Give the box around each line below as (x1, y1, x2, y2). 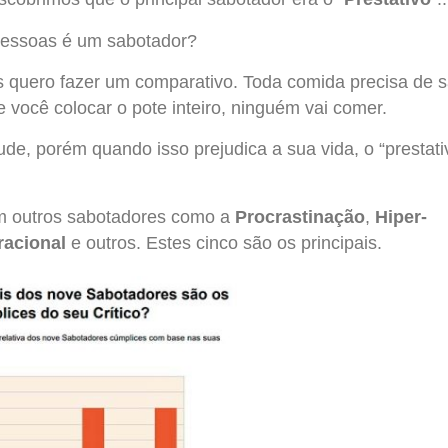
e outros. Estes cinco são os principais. (66, 232, 382, 253)
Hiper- (375, 206, 427, 227)
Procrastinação (235, 206, 365, 227)
